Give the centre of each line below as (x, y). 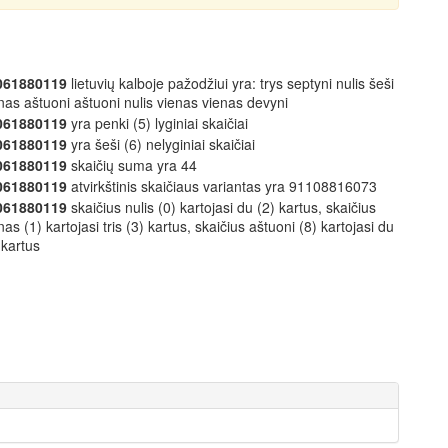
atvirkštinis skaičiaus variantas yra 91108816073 (222, 185)
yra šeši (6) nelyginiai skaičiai (161, 143)
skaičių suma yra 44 (132, 164)
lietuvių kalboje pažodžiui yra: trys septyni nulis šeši (230, 82)
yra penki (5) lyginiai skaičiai (157, 122)
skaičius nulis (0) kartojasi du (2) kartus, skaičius (221, 206)
